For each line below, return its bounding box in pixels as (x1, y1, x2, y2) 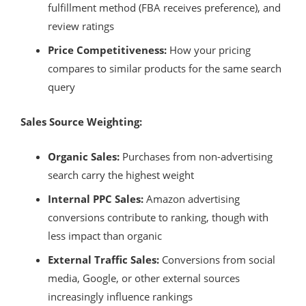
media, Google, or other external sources (48, 270, 240, 285)
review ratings (48, 18, 114, 33)
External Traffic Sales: (48, 252, 159, 266)
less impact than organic (48, 228, 162, 242)
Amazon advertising (143, 191, 240, 206)
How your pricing (167, 42, 251, 57)
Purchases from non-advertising (120, 149, 273, 163)
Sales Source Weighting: (20, 114, 142, 128)
